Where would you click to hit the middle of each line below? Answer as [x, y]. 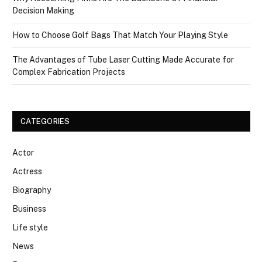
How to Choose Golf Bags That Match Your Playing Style [120, 35]
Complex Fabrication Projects [69, 72]
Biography [32, 190]
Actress [27, 171]
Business [29, 208]
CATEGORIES [45, 121]
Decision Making [43, 10]
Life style [30, 227]
